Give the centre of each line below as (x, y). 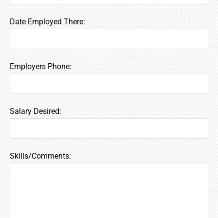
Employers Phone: (41, 66)
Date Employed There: (47, 21)
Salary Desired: (36, 111)
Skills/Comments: (40, 156)
